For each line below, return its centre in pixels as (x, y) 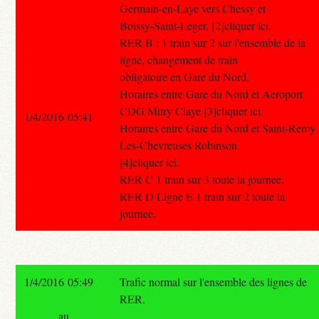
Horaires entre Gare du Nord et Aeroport (211, 93)
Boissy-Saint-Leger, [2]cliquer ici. (196, 25)
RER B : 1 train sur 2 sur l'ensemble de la (213, 42)
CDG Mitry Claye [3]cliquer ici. (192, 110)
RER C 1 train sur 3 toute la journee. (202, 179)
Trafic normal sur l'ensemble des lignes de (214, 281)
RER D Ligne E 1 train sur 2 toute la (203, 196)
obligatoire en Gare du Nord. (185, 76)
